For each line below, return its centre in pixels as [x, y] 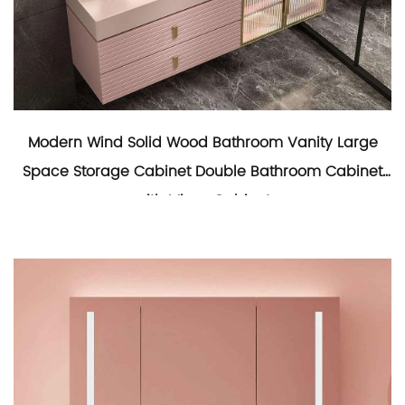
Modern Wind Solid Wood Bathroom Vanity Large [202, 143]
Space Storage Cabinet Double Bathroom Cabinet [202, 172]
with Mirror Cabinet [202, 201]
